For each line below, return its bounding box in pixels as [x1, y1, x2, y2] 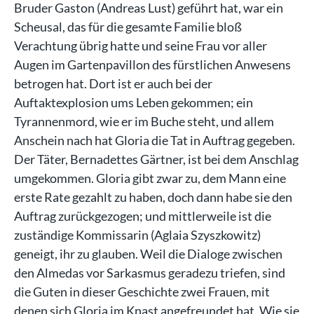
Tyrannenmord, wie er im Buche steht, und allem [14, 113, 274, 129]
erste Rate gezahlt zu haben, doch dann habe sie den [14, 189, 292, 205]
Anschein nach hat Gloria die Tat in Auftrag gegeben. [14, 132, 295, 148]
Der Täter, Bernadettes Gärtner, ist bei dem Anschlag [14, 151, 299, 167]
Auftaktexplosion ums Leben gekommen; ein [14, 94, 253, 110]
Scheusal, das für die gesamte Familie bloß [14, 18, 242, 34]
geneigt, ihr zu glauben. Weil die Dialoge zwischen [14, 245, 282, 261]
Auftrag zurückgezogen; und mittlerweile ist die [14, 207, 271, 224]
